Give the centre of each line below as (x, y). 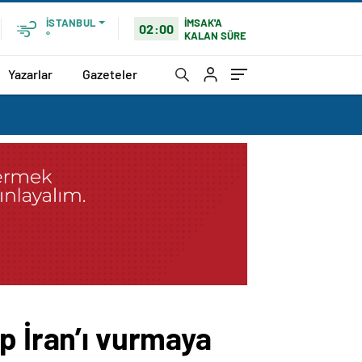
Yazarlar (30, 74)
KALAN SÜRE (216, 35)
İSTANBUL (71, 23)
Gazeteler (110, 74)
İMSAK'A (204, 22)
